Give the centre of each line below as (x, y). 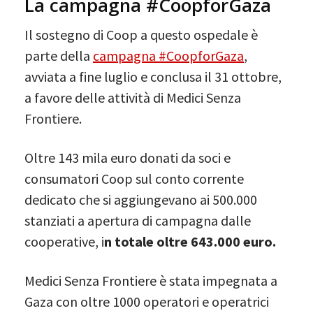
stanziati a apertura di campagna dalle (138, 220)
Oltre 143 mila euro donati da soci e (128, 157)
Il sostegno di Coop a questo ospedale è (141, 34)
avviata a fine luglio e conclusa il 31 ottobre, (153, 76)
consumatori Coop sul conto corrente (134, 178)
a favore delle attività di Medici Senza (133, 97)
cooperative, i (64, 241)
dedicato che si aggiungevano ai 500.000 (141, 199)
